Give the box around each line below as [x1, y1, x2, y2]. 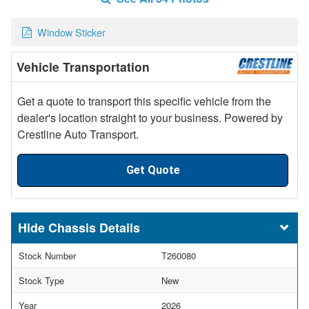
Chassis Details [48, 218, 140, 237]
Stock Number [19, 248, 76, 262]
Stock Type [19, 273, 64, 287]
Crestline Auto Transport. [17, 126, 139, 142]
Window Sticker [37, 25, 106, 40]
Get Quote [126, 163, 180, 177]
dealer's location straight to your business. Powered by [17, 109, 283, 126]
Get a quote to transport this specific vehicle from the [17, 92, 271, 109]
